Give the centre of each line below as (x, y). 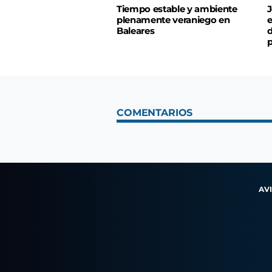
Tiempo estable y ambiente (177, 9)
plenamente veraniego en (173, 20)
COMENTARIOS (155, 113)
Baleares (136, 31)
